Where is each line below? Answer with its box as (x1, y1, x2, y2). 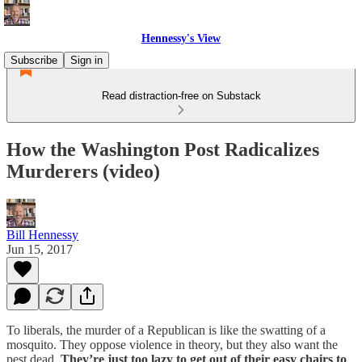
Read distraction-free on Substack (101, 90, 261, 102)
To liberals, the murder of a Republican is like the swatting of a (6, 322, 326, 337)
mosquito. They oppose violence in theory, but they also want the (6, 337, 338, 351)
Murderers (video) (6, 160, 160, 182)
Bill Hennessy (6, 227, 78, 242)
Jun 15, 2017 (6, 242, 73, 256)
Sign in (70, 54, 103, 66)
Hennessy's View (141, 32, 221, 44)
